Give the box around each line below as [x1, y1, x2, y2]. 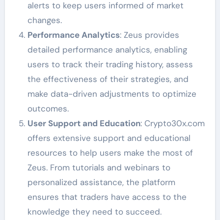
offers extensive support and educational [27, 133, 191, 144]
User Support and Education [27, 118, 140, 129]
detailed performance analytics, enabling [27, 44, 187, 55]
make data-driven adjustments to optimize [27, 88, 196, 100]
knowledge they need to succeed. [27, 206, 162, 218]
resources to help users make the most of [27, 147, 193, 159]
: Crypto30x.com [140, 118, 205, 129]
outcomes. [27, 103, 69, 114]
